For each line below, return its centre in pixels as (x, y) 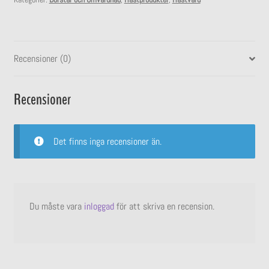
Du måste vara (56, 207)
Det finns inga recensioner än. (107, 141)
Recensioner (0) (42, 59)
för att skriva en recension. (164, 207)
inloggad (99, 207)
